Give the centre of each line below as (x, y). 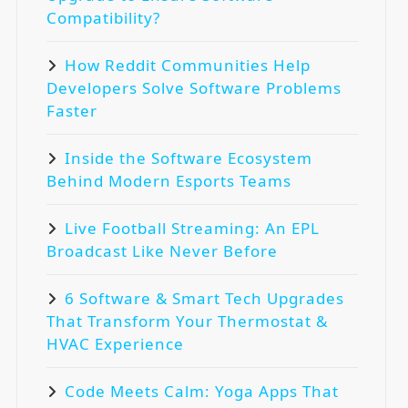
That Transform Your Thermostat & (187, 321)
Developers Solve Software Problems (194, 87)
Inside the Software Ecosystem (189, 158)
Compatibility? (103, 17)
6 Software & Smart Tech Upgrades (204, 298)
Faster (72, 110)
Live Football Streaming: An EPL (192, 228)
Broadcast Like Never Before (162, 250)
